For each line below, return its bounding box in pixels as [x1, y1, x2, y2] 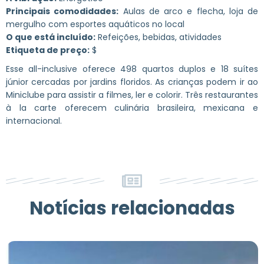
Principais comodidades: [6, 5, 119, 17]
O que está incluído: [6, 31, 95, 43]
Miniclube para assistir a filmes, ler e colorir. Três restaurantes [6, 88, 258, 101]
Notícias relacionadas [29, 194, 235, 221]
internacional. [6, 114, 62, 127]
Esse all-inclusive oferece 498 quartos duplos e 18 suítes [6, 62, 258, 75]
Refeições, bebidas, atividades [95, 31, 222, 43]
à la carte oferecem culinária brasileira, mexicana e [6, 101, 258, 114]
